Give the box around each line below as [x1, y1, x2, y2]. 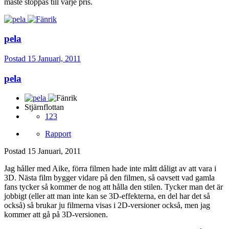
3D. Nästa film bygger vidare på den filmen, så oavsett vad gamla [4, 173, 215, 182]
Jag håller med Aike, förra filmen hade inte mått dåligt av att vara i [4, 164, 216, 173]
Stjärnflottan [25, 103, 64, 112]
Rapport [45, 129, 71, 139]
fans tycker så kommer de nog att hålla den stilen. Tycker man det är [4, 182, 223, 192]
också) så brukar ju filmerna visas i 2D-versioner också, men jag [4, 201, 210, 210]
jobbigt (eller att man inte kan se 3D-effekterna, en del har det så [4, 192, 210, 201]
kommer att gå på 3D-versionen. [4, 210, 108, 219]
